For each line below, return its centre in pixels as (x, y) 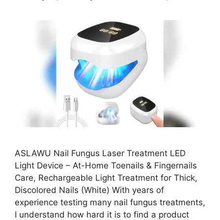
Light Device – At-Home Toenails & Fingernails (106, 166)
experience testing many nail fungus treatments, (110, 203)
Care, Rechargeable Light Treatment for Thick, (106, 178)
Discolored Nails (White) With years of (89, 190)
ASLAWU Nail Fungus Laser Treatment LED (100, 153)
